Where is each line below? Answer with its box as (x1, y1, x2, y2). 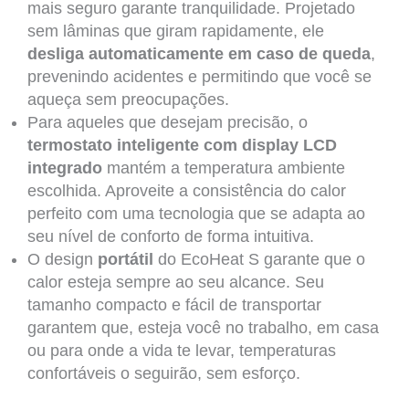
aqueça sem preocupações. (26, 90, 229, 110)
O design (26, 250, 98, 269)
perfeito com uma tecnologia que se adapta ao (26, 204, 365, 224)
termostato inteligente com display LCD (26, 136, 337, 155)
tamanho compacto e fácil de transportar (26, 296, 321, 315)
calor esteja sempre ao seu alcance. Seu (26, 273, 324, 292)
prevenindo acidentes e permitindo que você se (26, 68, 372, 87)
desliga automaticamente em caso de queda (26, 45, 371, 64)
